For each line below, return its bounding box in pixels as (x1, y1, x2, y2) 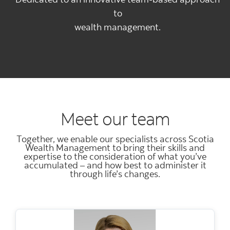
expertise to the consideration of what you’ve (24, 150, 206, 162)
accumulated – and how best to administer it (24, 159, 206, 170)
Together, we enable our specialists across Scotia (16, 132, 214, 144)
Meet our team (60, 106, 170, 130)
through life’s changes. (70, 167, 160, 179)
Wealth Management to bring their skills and (25, 141, 205, 153)
